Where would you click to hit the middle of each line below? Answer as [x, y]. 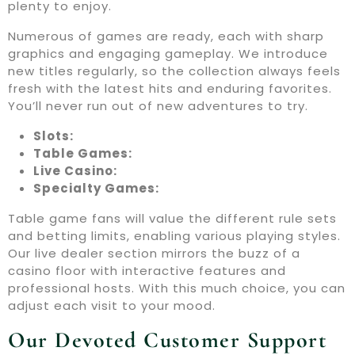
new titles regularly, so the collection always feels [174, 71]
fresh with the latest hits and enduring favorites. [170, 89]
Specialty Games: [96, 189]
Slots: [53, 136]
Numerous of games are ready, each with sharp [166, 36]
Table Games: [83, 154]
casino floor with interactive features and [147, 271]
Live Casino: [75, 171]
